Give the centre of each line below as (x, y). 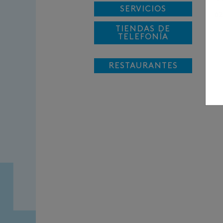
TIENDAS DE (143, 29)
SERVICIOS (143, 9)
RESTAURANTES (143, 65)
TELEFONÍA (143, 37)
